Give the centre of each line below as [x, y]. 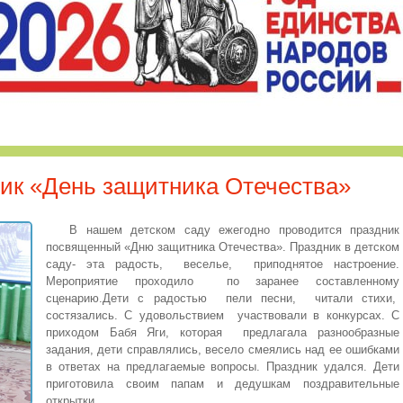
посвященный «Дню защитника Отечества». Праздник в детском [223, 247]
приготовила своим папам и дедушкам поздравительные [223, 384]
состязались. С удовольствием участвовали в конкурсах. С [223, 316]
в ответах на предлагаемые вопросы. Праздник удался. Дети [223, 367]
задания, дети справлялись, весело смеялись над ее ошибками [223, 350]
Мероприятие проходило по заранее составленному [223, 282]
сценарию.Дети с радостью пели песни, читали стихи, [223, 299]
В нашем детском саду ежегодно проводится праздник [234, 230]
